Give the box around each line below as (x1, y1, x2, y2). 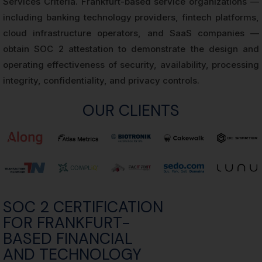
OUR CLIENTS (82, 100, 180, 120)
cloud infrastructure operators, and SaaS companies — (3, 27, 259, 39)
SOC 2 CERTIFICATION (3, 196, 163, 218)
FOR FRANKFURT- (3, 212, 130, 233)
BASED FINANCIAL (3, 228, 133, 249)
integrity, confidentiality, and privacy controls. (3, 75, 199, 86)
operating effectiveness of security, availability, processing (3, 59, 259, 70)
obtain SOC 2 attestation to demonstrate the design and (3, 43, 259, 54)
